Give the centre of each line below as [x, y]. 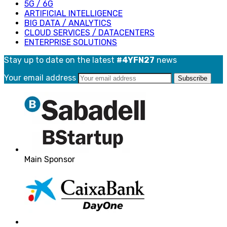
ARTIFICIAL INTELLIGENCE [73, 14]
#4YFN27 [136, 60]
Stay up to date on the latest [60, 60]
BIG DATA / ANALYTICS [68, 23]
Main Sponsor [50, 160]
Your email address [41, 78]
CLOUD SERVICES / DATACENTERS [89, 33]
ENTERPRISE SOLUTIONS [71, 43]
